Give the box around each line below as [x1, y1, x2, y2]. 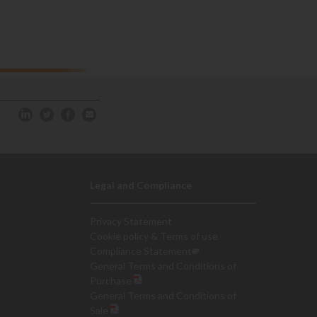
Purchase [90, 275, 132, 287]
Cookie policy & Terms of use [90, 230, 218, 242]
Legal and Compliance [90, 179, 192, 191]
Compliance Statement [90, 245, 192, 257]
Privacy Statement [90, 215, 172, 227]
